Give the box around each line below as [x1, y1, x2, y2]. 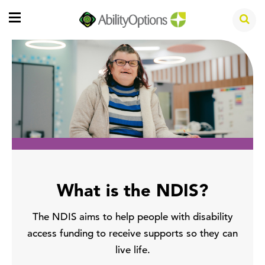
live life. [115, 245, 150, 256]
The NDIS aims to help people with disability [32, 212, 233, 223]
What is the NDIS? [57, 183, 208, 201]
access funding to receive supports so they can [27, 229, 238, 240]
